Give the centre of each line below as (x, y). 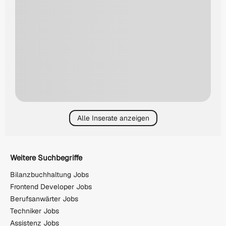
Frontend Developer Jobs (51, 187)
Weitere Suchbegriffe (46, 157)
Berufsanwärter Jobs (44, 199)
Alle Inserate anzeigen (113, 118)
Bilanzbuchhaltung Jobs (49, 175)
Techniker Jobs (35, 211)
